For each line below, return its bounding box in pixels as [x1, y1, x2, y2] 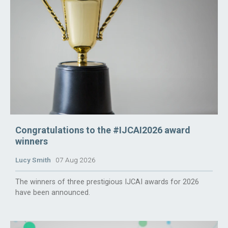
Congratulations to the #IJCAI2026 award [15, 125, 190, 136]
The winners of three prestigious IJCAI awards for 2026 [15, 178, 199, 187]
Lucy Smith [15, 156, 51, 164]
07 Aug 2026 [51, 156, 96, 164]
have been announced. [15, 188, 90, 197]
